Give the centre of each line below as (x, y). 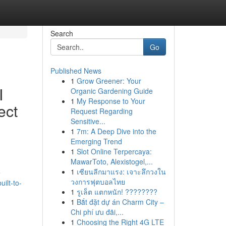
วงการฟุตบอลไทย (98, 182)
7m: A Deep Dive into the (116, 131)
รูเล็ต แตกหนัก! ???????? (117, 192)
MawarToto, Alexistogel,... (111, 161)
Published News (76, 71)
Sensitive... (88, 121)
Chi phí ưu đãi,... (97, 212)
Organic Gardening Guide (111, 91)
